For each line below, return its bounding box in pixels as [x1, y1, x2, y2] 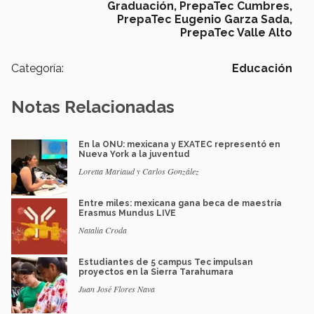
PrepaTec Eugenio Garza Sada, [117, 12, 292, 26]
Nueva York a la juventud [78, 149, 190, 159]
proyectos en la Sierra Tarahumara [78, 266, 233, 277]
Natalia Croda [78, 224, 127, 235]
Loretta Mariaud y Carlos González [78, 165, 199, 177]
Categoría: [11, 61, 64, 75]
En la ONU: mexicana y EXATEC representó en [78, 139, 280, 149]
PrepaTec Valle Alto [180, 25, 292, 39]
